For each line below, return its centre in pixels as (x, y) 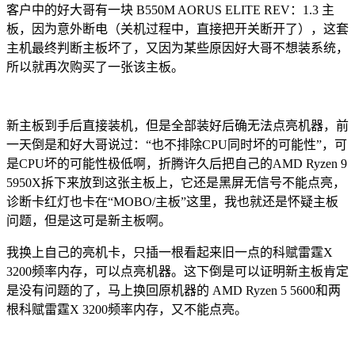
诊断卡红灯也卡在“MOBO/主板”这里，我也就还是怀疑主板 (172, 201)
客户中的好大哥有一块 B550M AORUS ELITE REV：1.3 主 (170, 10)
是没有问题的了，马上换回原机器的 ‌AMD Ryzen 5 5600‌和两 (174, 290)
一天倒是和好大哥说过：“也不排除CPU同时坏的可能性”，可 (177, 144)
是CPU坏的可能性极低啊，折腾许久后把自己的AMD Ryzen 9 (177, 163)
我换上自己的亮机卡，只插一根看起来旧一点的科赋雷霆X (170, 252)
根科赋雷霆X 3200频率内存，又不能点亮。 (127, 309)
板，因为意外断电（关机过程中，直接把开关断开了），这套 (177, 29)
